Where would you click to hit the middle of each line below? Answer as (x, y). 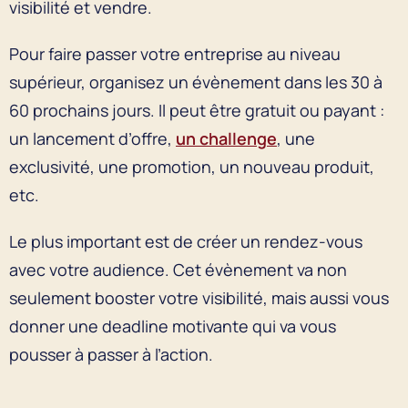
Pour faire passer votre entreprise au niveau (175, 53)
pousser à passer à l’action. (111, 354)
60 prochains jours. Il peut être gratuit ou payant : (197, 110)
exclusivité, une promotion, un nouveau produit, (192, 166)
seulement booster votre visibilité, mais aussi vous (199, 297)
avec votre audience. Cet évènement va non (178, 269)
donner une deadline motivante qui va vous (173, 326)
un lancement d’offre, (92, 138)
